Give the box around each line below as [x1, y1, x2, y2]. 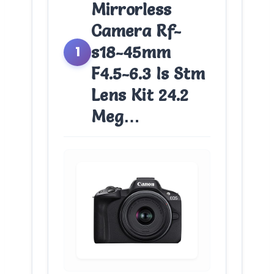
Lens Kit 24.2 [91, 84, 188, 105]
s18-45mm [91, 42, 171, 62]
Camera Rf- [91, 20, 181, 41]
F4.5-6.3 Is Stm [91, 63, 205, 84]
